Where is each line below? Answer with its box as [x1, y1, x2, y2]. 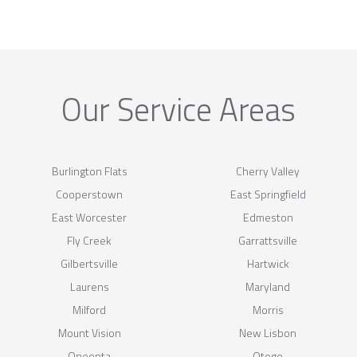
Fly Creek [67, 231, 112, 249]
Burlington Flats [51, 162, 127, 179]
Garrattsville [238, 231, 297, 249]
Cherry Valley [236, 162, 300, 179]
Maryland [245, 277, 290, 295]
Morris [252, 300, 284, 318]
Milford [73, 300, 106, 318]
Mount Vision [57, 324, 121, 341]
